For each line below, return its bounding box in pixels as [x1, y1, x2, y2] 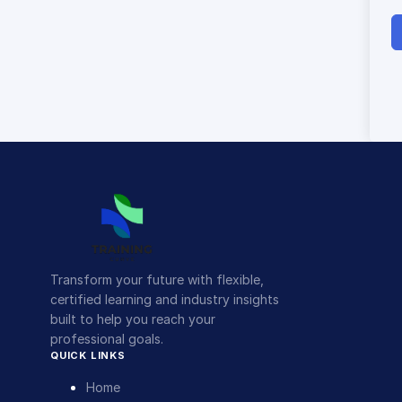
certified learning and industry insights [50, 291, 279, 307]
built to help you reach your [50, 310, 215, 327]
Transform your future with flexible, [50, 271, 264, 287]
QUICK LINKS [50, 348, 126, 362]
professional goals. [50, 330, 163, 346]
